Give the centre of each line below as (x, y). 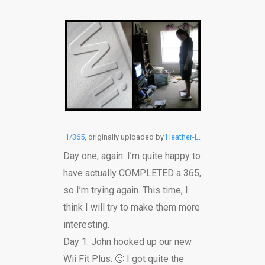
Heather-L (182, 137)
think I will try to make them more (131, 207)
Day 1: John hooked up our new (127, 241)
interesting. (86, 224)
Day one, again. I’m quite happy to (132, 156)
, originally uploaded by (125, 137)
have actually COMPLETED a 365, (132, 173)
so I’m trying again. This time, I (125, 190)
